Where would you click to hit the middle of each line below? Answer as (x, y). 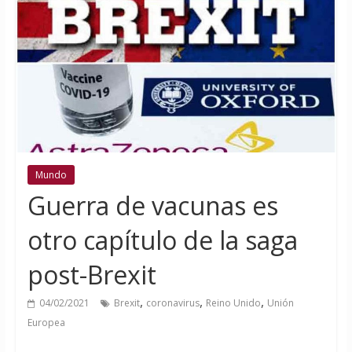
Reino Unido (233, 303)
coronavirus (172, 303)
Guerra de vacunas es (152, 206)
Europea (46, 323)
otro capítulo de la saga (162, 240)
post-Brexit (92, 275)
